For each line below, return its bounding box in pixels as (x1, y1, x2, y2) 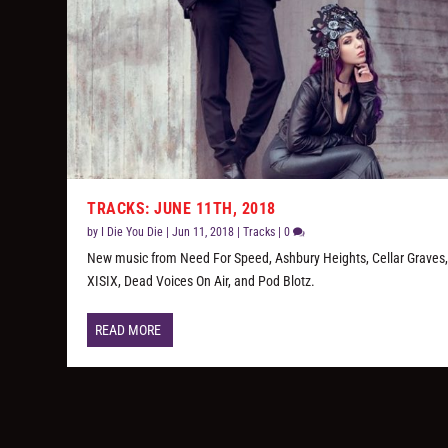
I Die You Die (101, 225, 164, 240)
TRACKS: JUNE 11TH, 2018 (87, 199, 276, 219)
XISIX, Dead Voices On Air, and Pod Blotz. (87, 273, 316, 290)
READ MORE (95, 322, 162, 339)
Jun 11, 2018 (172, 225, 235, 240)
